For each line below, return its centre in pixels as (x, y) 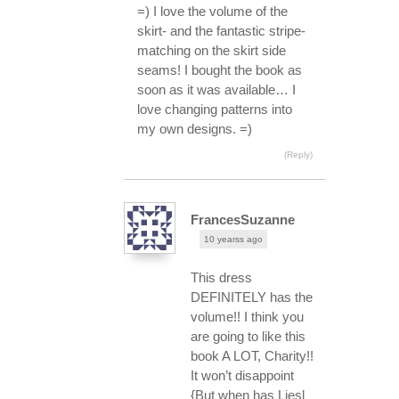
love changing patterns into (215, 109)
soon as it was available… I (216, 89)
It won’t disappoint (242, 375)
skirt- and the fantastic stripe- (221, 30)
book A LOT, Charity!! (252, 355)
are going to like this (248, 336)
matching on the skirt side (212, 50)
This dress (221, 277)
